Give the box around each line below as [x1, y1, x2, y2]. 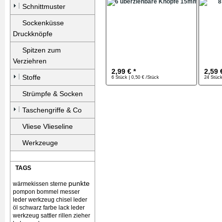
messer [60, 188, 80, 195]
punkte [68, 179, 90, 187]
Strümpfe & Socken [22, 90, 83, 98]
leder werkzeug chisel [13, 196, 72, 203]
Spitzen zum [22, 46, 61, 54]
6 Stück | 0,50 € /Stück [111, 75, 159, 80]
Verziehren [13, 57, 47, 65]
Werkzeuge [22, 139, 58, 147]
